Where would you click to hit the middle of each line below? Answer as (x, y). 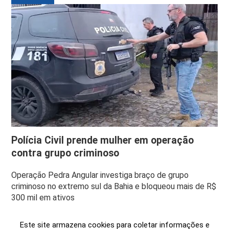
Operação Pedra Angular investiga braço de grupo (100, 175)
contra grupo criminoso (65, 153)
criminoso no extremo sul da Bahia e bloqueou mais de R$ (114, 186)
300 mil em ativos (43, 197)
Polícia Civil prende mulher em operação (103, 140)
